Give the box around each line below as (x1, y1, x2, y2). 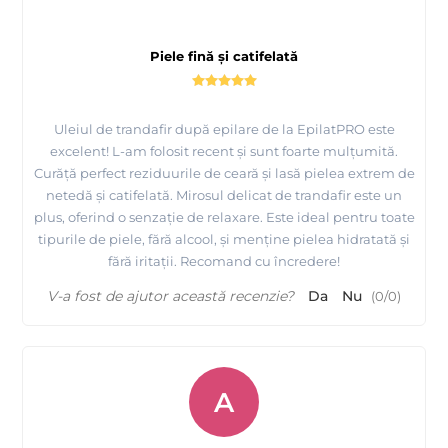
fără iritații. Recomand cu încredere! (108, 253, 340, 270)
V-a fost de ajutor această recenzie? (47, 287, 294, 306)
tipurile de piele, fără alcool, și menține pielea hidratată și (38, 231, 410, 248)
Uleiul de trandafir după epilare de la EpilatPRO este (53, 121, 395, 138)
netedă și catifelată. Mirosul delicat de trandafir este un (46, 187, 402, 204)
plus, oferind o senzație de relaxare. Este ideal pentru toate (33, 209, 415, 226)
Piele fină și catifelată (150, 48, 298, 65)
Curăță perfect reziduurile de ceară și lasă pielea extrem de (33, 165, 415, 182)
